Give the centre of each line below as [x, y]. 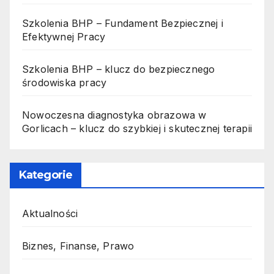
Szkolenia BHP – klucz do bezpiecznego [119, 69]
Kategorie [46, 175]
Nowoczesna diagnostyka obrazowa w [114, 115]
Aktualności [50, 214]
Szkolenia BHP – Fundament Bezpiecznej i [123, 24]
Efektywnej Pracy [64, 37]
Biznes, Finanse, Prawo [78, 246]
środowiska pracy [65, 83]
